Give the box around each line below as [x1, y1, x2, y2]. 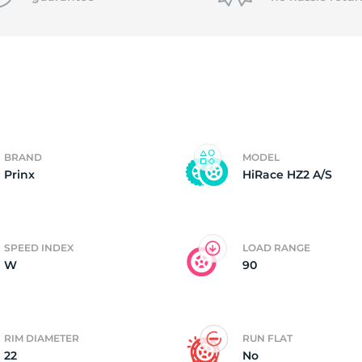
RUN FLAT [242, 332, 293, 344]
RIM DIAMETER [4, 332, 79, 344]
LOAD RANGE [242, 242, 310, 254]
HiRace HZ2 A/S [242, 167, 332, 182]
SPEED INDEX [4, 242, 74, 254]
